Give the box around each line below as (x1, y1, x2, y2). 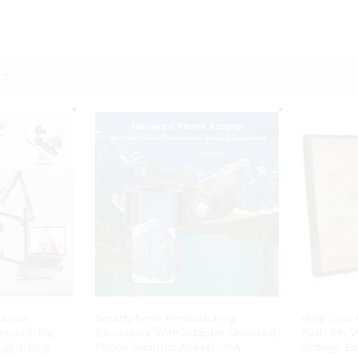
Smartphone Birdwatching (94, 311, 236, 324)
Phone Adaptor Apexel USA (94, 340, 241, 353)
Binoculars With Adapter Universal (94, 325, 276, 339)
